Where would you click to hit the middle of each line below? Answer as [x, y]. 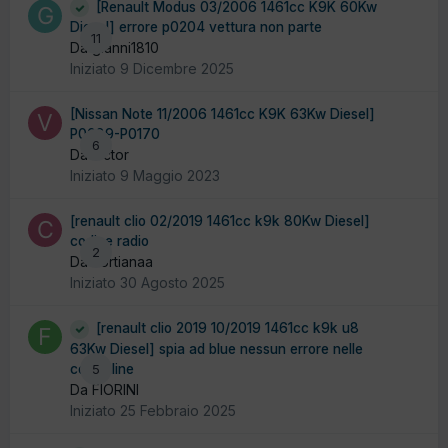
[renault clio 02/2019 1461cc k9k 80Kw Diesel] [220, 221]
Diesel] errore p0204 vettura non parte [196, 27]
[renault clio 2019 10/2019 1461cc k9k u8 [227, 328]
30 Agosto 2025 [172, 283]
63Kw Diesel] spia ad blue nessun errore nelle [216, 348]
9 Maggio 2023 [170, 176]
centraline [102, 368]
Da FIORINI [104, 389]
